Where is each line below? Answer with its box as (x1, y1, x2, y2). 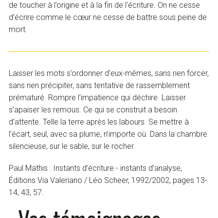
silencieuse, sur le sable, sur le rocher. (9, 142, 136, 151)
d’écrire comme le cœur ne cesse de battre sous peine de (9, 12, 207, 22)
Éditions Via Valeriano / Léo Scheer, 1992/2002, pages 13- (9, 176, 208, 185)
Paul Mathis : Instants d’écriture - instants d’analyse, (9, 163, 182, 173)
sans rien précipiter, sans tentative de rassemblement (9, 81, 190, 91)
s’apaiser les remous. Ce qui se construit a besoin (9, 105, 178, 115)
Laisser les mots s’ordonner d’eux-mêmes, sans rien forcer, (9, 69, 209, 78)
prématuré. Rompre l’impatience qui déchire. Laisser (9, 93, 186, 103)
